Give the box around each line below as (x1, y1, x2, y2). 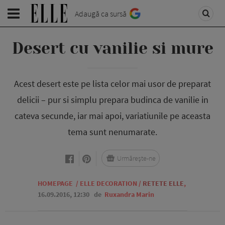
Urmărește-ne (117, 154, 156, 163)
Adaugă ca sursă (75, 9, 127, 19)
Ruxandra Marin (104, 190, 154, 199)
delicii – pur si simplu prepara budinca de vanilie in (17, 94, 208, 105)
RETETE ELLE (143, 179, 184, 188)
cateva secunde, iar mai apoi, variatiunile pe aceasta (15, 110, 210, 122)
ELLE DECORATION (80, 179, 137, 188)
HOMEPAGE (38, 179, 73, 188)
